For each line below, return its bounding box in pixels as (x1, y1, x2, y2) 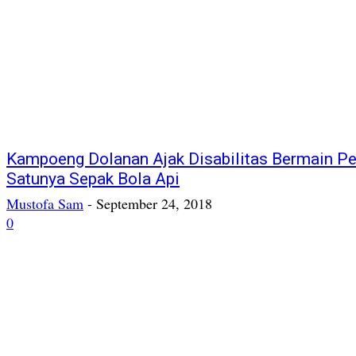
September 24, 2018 (96, 194, 212, 214)
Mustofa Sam (6, 194, 83, 214)
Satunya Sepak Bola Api (6, 169, 180, 189)
